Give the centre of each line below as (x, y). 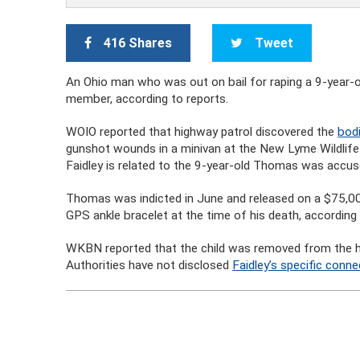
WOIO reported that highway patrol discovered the (202, 132)
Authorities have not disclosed (149, 265)
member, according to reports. (147, 99)
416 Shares (138, 43)
